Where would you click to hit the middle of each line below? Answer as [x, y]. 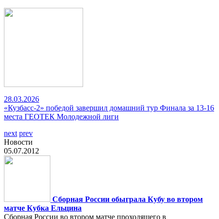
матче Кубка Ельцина [43, 208]
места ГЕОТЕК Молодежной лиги [61, 117]
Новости [18, 142]
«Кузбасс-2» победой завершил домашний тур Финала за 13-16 [109, 108]
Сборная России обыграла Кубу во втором [128, 199]
